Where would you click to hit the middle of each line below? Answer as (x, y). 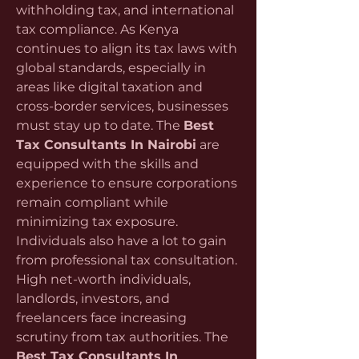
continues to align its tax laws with (127, 48)
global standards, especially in (111, 68)
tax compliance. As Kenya (97, 29)
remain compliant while (92, 202)
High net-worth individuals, (103, 279)
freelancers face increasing (101, 318)
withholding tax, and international (125, 10)
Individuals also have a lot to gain (121, 241)
